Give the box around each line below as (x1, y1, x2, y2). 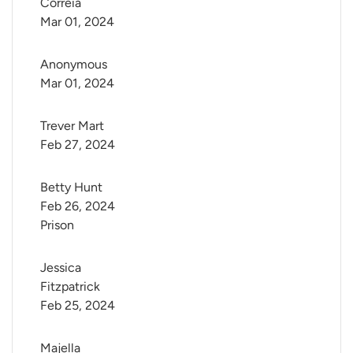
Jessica (40, 260, 84, 276)
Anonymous (40, 57, 107, 72)
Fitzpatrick (40, 279, 100, 295)
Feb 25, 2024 (40, 298, 115, 314)
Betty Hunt (40, 180, 102, 195)
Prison (40, 217, 74, 233)
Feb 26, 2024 (40, 199, 115, 214)
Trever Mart (40, 118, 104, 134)
